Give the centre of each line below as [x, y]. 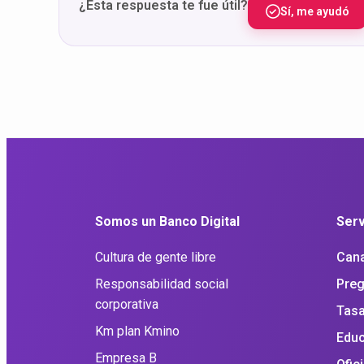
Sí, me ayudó [315, 11]
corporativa [127, 304]
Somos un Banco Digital [167, 222]
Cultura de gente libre [156, 257]
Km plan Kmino [137, 331]
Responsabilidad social [162, 284]
